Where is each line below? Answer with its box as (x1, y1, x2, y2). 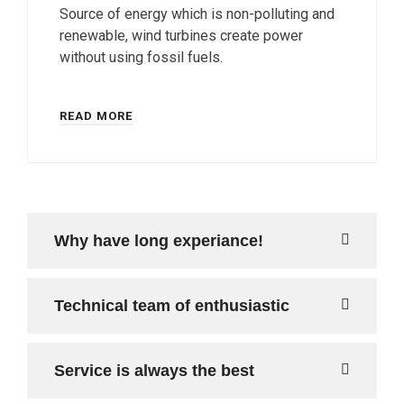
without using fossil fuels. (60, 49, 223, 66)
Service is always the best (54, 362, 254, 380)
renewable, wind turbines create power (60, 27, 303, 44)
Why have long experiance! (54, 232, 263, 250)
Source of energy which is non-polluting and (60, 5, 335, 23)
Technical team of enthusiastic (54, 297, 289, 315)
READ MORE (60, 109, 133, 123)
